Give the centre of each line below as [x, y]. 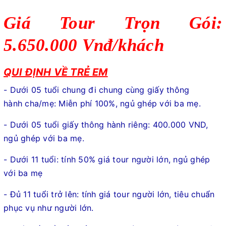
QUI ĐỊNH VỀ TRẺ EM [56, 72]
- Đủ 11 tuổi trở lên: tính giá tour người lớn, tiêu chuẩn [109, 194]
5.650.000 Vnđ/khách [84, 45]
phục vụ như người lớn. [49, 208]
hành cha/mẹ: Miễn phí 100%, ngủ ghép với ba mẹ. [102, 103]
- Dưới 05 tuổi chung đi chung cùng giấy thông [97, 90]
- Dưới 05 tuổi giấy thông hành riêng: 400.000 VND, [106, 124]
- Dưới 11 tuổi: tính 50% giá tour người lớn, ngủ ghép [107, 159]
